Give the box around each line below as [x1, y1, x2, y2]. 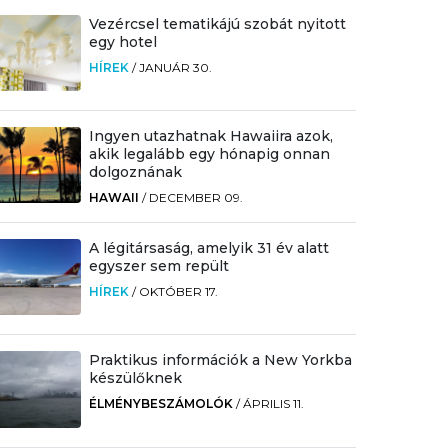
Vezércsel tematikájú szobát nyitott [88, 14, 346, 33]
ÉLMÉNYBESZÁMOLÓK [88, 396, 233, 412]
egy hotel [88, 32, 157, 51]
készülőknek [88, 369, 182, 388]
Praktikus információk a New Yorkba [88, 351, 352, 370]
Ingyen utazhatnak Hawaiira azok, [88, 127, 333, 145]
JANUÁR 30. [138, 59, 212, 75]
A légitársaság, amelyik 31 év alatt [88, 239, 329, 258]
